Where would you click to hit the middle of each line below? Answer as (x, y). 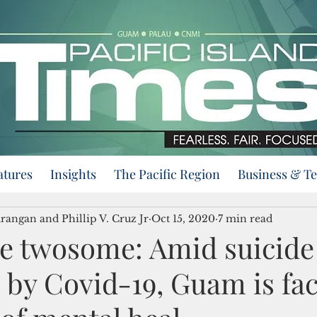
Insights (73, 174)
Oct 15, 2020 (183, 218)
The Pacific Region (167, 174)
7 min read (245, 218)
